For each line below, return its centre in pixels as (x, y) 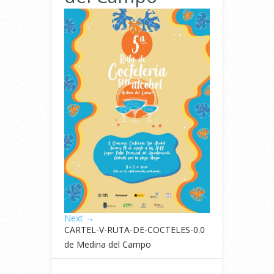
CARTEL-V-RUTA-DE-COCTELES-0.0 (135, 230)
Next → (79, 218)
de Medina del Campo (108, 245)
